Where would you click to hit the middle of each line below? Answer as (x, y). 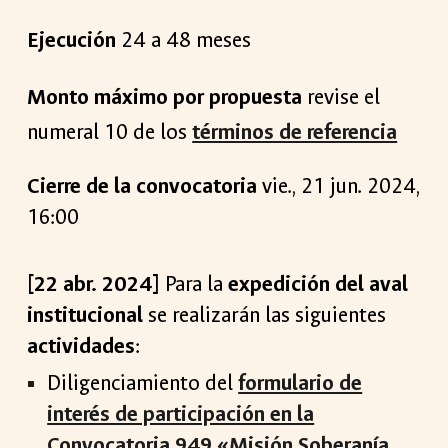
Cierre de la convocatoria (145, 186)
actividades (81, 346)
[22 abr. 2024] (94, 284)
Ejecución (74, 41)
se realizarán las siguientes (265, 315)
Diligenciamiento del (143, 383)
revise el (341, 97)
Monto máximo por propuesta (165, 97)
